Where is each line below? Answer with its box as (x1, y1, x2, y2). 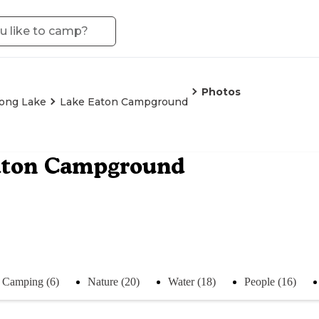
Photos (202, 85, 241, 98)
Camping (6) (2, 275, 59, 288)
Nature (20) (88, 275, 140, 288)
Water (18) (168, 275, 216, 288)
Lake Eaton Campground (60, 95, 188, 108)
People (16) (244, 275, 296, 288)
